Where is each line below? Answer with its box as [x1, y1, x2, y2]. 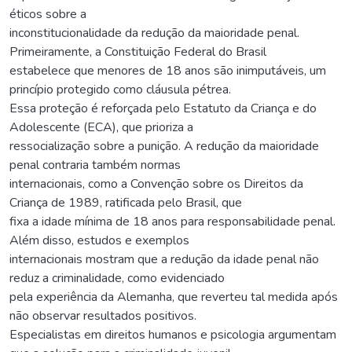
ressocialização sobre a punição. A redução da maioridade [9, 137, 319, 155]
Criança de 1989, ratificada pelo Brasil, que [9, 193, 242, 211]
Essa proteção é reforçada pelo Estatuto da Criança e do [9, 99, 317, 117]
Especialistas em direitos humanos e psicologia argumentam [9, 325, 336, 343]
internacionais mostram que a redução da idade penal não [9, 250, 319, 268]
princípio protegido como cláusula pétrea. [9, 80, 231, 98]
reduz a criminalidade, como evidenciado [9, 269, 225, 287]
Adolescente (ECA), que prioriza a [9, 118, 193, 136]
